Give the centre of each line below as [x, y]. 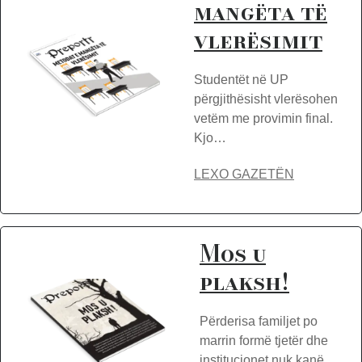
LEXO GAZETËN [244, 174]
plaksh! [244, 282]
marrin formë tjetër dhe [264, 341]
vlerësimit [258, 40]
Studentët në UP [241, 80]
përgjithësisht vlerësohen [266, 99]
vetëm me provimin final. [263, 118]
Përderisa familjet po [259, 321]
